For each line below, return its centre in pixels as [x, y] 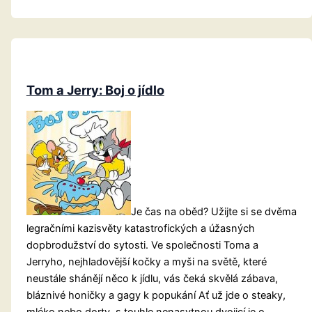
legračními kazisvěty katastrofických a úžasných [140, 228]
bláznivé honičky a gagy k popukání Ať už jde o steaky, [156, 295]
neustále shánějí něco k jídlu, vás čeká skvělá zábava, [152, 278]
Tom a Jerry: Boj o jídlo [95, 90]
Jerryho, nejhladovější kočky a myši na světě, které [146, 262]
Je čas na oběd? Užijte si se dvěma [213, 211]
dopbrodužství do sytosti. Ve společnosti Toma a [142, 245]
